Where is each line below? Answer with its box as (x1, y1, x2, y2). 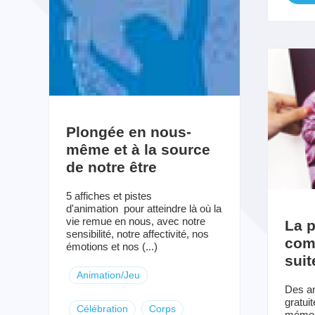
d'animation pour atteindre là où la (65, 202, 221, 215)
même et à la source (65, 141, 210, 158)
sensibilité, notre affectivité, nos (65, 228, 209, 240)
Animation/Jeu (76, 269, 140, 281)
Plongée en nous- (65, 124, 191, 141)
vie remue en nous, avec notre (65, 215, 205, 228)
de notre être (65, 159, 157, 176)
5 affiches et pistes (65, 190, 152, 202)
